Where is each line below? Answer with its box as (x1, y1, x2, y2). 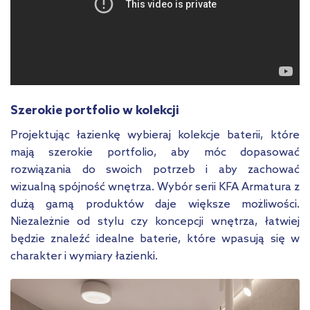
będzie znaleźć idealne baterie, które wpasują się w (10, 232, 300, 246)
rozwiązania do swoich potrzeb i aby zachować (10, 163, 300, 177)
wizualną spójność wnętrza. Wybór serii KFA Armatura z (10, 181, 300, 194)
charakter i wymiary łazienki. (10, 250, 158, 264)
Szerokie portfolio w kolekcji (10, 103, 179, 119)
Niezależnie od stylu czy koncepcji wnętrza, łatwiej (10, 215, 300, 229)
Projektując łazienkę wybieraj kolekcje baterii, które (10, 129, 300, 143)
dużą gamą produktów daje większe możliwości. (10, 198, 300, 212)
